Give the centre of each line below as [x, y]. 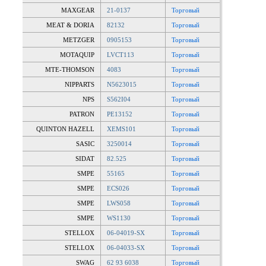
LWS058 [119, 203]
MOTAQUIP [77, 55]
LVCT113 [121, 55]
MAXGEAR [78, 10]
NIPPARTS [80, 84]
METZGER [79, 40]
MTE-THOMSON [70, 69]
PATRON [82, 114]
